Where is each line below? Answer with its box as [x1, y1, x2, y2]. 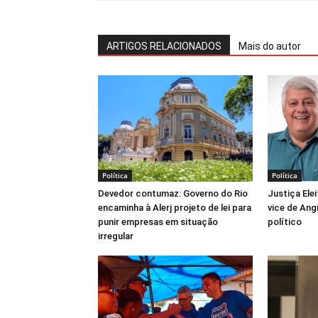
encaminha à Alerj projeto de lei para [98, 202, 251, 213]
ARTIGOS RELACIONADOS [106, 40, 221, 52]
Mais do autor [238, 40, 301, 52]
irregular [98, 231, 133, 241]
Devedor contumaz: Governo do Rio [98, 188, 248, 199]
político [268, 216, 302, 227]
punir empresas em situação [98, 216, 218, 227]
